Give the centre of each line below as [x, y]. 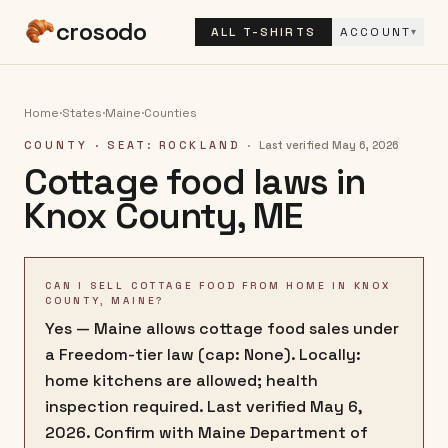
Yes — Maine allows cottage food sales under [222, 328]
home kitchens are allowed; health [181, 380]
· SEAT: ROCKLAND [164, 145]
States [82, 113]
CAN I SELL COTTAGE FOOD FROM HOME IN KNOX [218, 285]
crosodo [101, 31]
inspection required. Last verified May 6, [203, 406]
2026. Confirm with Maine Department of [206, 432]
